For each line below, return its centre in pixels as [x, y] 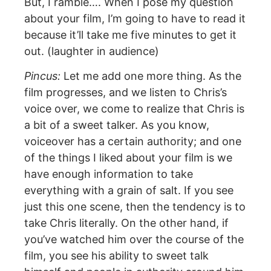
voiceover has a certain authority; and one [133, 142]
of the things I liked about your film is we [128, 158]
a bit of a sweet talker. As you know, [117, 125]
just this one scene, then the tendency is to [135, 207]
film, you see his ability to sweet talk [116, 256]
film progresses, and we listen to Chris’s [126, 93]
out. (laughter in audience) [92, 51]
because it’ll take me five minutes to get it [130, 34]
